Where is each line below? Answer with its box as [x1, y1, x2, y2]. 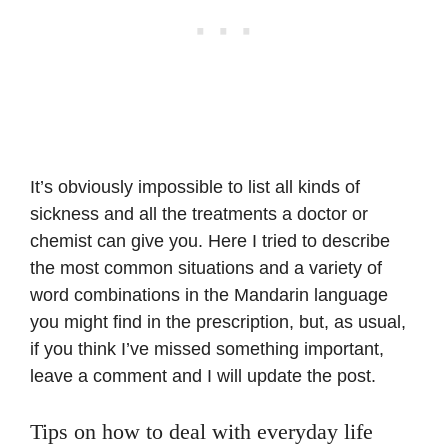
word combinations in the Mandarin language [30, 284, 388, 305]
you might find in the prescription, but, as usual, [30, 311, 406, 332]
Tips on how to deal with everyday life [30, 418, 373, 444]
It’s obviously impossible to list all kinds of [30, 176, 360, 197]
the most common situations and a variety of [30, 257, 382, 278]
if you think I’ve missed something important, [30, 338, 384, 359]
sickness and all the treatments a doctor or [30, 203, 368, 224]
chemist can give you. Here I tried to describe [30, 230, 390, 251]
